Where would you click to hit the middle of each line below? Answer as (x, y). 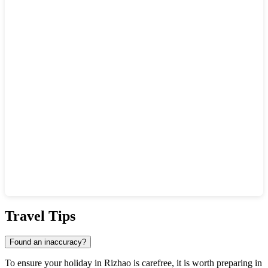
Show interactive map (57, 207)
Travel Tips (40, 216)
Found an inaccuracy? (48, 242)
